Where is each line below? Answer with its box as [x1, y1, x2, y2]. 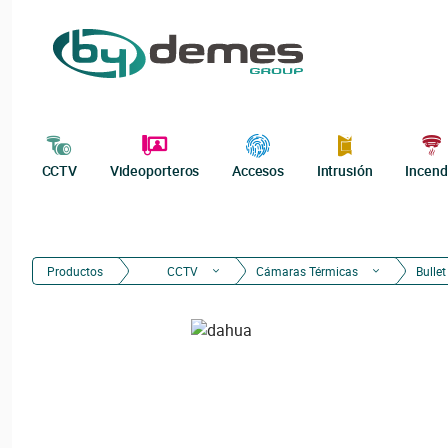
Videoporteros [109, 161, 200, 180]
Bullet [416, 263, 446, 279]
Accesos [231, 161, 285, 180]
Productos [47, 263, 103, 279]
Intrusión [316, 161, 373, 180]
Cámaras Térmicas [256, 263, 358, 279]
